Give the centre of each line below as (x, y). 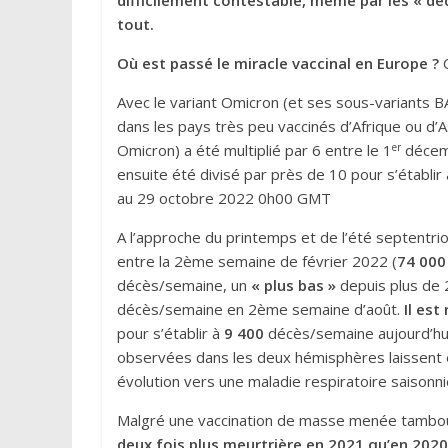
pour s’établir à (170, 333)
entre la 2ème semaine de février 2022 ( (257, 261)
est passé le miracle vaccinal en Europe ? (290, 63)
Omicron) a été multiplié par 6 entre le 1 (254, 150)
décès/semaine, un (184, 285)
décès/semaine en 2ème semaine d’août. (260, 309)
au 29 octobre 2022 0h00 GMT (224, 198)
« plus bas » (293, 285)
